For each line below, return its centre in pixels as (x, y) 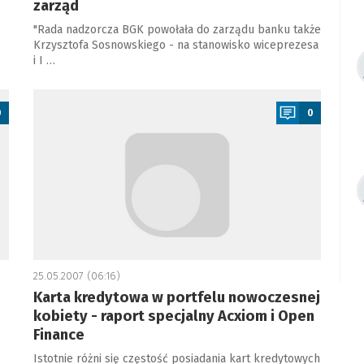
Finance (58, 335)
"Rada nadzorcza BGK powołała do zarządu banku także (177, 30)
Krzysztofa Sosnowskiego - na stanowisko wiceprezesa (175, 45)
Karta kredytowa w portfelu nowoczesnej (176, 297)
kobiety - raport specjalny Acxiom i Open (173, 316)
